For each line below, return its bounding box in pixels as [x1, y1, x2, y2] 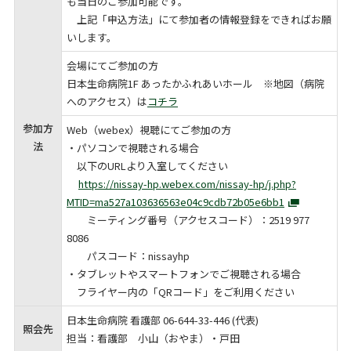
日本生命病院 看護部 [67, 312, 163, 327]
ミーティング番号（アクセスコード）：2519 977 [67, 212, 309, 227]
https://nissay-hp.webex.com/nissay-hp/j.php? [78, 175, 296, 191]
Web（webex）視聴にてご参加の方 [67, 121, 231, 137]
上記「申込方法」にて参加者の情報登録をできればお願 [67, 11, 331, 27]
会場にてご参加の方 [67, 57, 158, 73]
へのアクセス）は [67, 93, 147, 109]
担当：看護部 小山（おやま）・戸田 [67, 330, 240, 346]
